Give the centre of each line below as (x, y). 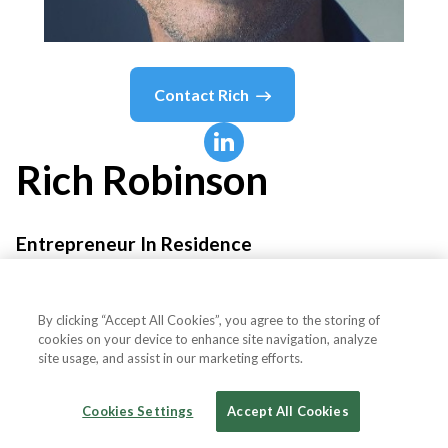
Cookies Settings (138, 411)
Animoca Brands (80, 299)
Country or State (107, 383)
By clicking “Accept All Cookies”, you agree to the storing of (209, 320)
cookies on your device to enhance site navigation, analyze (208, 339)
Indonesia (364, 383)
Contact (185, 94)
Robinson (185, 179)
